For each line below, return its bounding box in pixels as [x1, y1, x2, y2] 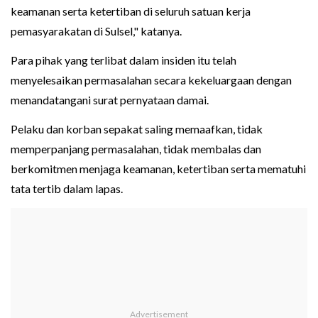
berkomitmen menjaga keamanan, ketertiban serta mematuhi [11, 162, 306, 176]
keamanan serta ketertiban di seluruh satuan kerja [11, 4, 251, 18]
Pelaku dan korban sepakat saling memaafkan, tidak [11, 122, 263, 136]
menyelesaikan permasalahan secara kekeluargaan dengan [11, 73, 292, 87]
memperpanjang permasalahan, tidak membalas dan [11, 142, 261, 156]
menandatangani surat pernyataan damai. [11, 93, 209, 107]
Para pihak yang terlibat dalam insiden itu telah [11, 53, 236, 67]
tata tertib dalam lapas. [11, 182, 123, 196]
